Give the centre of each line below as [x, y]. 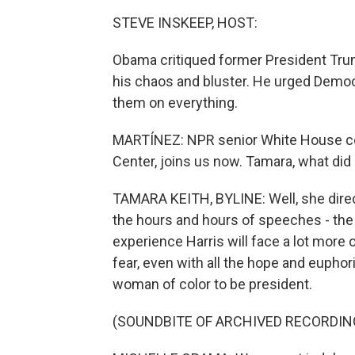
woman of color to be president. [212, 284]
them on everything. [175, 103]
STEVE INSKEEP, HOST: [185, 23]
